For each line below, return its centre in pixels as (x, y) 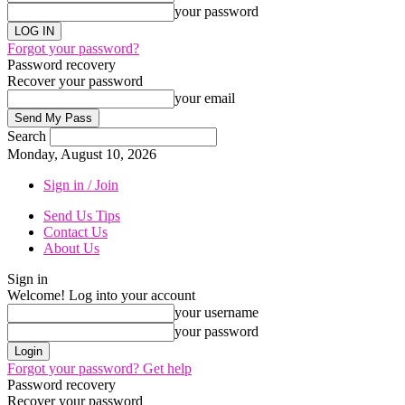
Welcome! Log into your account (101, 295)
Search (27, 136)
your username (217, 312)
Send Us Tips (82, 216)
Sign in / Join (81, 185)
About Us (71, 248)
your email (205, 98)
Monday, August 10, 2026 (82, 154)
